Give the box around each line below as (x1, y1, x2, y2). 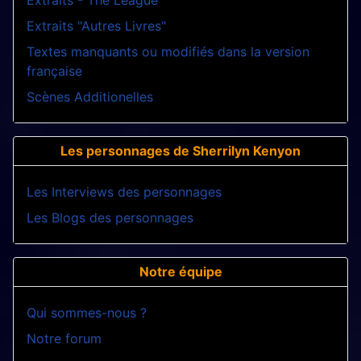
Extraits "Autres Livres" (27, 18, 166, 35)
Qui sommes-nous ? (27, 305, 147, 322)
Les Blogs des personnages (27, 210, 193, 226)
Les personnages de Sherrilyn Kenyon (60, 143, 301, 160)
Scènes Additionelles (27, 89, 153, 106)
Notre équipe (139, 263, 222, 280)
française (27, 63, 82, 80)
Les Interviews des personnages (27, 184, 222, 201)
